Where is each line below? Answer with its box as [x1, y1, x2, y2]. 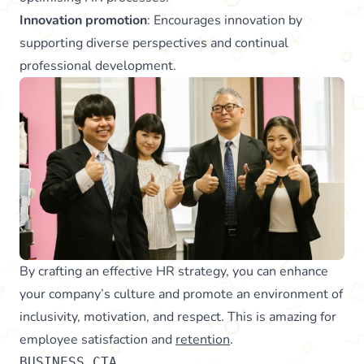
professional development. [19, 56, 176, 75]
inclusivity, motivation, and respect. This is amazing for [19, 308, 336, 327]
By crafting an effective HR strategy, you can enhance [19, 262, 328, 281]
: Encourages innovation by [147, 11, 302, 29]
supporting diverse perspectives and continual [19, 33, 288, 52]
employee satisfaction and [19, 331, 175, 349]
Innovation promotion [19, 11, 147, 29]
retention [175, 331, 230, 349]
